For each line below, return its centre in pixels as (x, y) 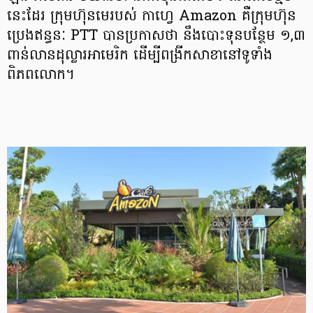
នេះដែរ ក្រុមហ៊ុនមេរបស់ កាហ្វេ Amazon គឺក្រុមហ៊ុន (152, 17)
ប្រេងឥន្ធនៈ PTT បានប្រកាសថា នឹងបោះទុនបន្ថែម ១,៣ (156, 36)
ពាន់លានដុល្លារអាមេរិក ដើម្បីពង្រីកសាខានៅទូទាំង (140, 56)
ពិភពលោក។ (41, 75)
